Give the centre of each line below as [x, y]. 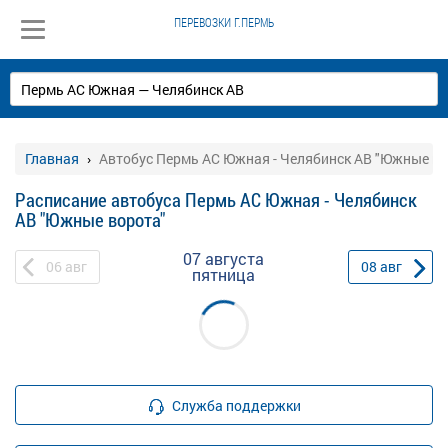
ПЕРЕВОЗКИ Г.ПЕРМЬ [224, 22]
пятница [224, 274]
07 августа [224, 258]
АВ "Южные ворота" [90, 219]
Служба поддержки [236, 405]
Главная [52, 158]
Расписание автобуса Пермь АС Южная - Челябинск [216, 199]
